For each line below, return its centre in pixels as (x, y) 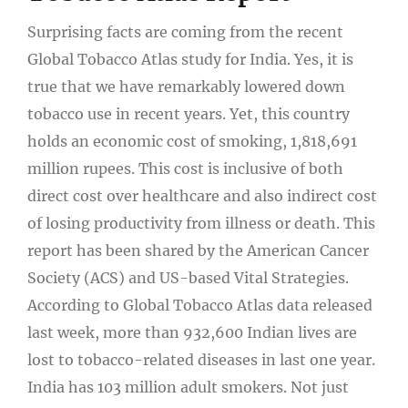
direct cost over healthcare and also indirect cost (202, 195)
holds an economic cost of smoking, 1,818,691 (192, 141)
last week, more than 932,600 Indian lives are (192, 332)
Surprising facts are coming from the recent (185, 31)
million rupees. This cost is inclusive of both (185, 168)
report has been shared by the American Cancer (198, 250)
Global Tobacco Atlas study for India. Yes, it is (190, 59)
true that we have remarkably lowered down (186, 86)
